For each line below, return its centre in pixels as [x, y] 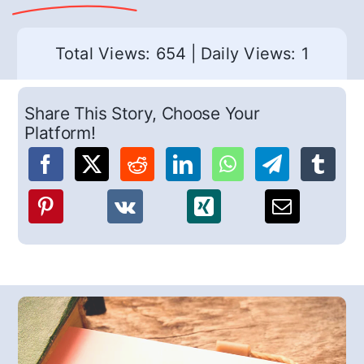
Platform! [60, 133]
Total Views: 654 [121, 54]
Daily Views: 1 [255, 54]
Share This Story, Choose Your [142, 114]
